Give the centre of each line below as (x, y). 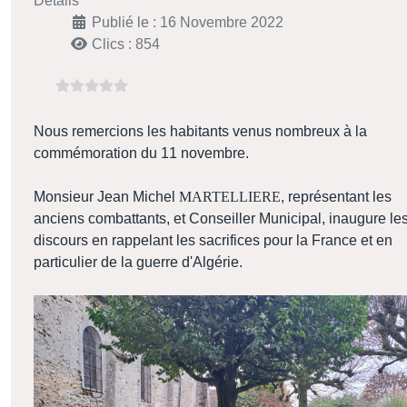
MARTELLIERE (230, 197)
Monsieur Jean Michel (106, 197)
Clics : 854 (126, 45)
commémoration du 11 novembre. (141, 154)
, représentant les (336, 197)
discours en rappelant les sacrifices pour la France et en (213, 241)
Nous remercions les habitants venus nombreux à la (200, 132)
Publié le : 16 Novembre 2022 (188, 23)
